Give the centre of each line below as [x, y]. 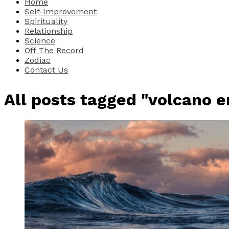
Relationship [49, 31]
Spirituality [46, 21]
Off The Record [54, 50]
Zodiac [38, 60]
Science [40, 40]
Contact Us [46, 70]
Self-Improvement [61, 11]
